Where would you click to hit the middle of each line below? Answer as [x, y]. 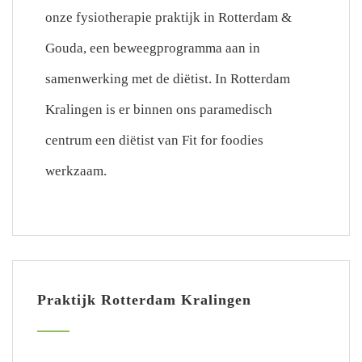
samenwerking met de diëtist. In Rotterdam [167, 79]
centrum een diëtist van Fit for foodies [154, 140]
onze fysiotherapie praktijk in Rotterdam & [168, 17]
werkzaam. [76, 171]
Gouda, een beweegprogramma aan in [152, 48]
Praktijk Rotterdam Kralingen [144, 300]
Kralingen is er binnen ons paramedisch [158, 109]
